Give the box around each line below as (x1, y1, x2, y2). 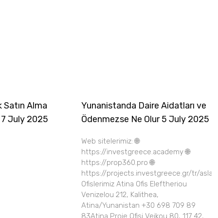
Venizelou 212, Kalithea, (81, 190, 159, 200)
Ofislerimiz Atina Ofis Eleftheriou (81, 180, 187, 189)
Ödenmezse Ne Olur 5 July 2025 (81, 114, 209, 125)
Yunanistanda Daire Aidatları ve (81, 100, 206, 111)
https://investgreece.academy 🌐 (81, 147, 190, 157)
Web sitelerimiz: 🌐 (81, 137, 139, 146)
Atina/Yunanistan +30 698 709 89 (81, 201, 196, 210)
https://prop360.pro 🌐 (81, 158, 154, 167)
